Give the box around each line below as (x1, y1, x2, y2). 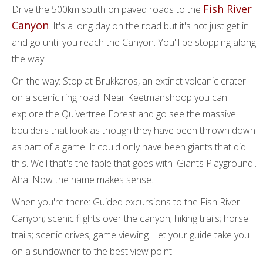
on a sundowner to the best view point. (12, 245, 174, 258)
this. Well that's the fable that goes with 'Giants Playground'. (12, 157, 257, 170)
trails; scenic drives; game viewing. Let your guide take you (12, 228, 249, 241)
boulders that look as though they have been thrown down (12, 124, 255, 137)
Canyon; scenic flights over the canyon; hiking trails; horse (12, 212, 248, 225)
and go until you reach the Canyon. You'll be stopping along (12, 36, 256, 49)
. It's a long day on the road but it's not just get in (49, 19, 249, 32)
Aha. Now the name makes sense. (12, 173, 153, 186)
